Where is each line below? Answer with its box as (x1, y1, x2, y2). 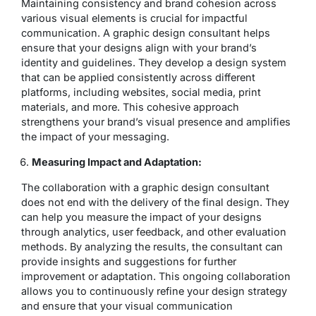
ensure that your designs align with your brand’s (21, 41, 257, 54)
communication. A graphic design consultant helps (21, 26, 270, 39)
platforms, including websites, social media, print (21, 85, 261, 98)
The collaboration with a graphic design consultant (21, 181, 269, 193)
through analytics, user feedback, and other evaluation (21, 225, 286, 238)
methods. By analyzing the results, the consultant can (21, 240, 283, 253)
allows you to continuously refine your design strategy (21, 284, 287, 297)
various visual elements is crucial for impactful (21, 11, 248, 24)
